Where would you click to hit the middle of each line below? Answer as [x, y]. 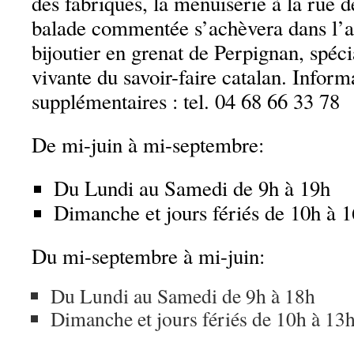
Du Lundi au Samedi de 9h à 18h [183, 296]
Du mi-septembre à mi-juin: [148, 256]
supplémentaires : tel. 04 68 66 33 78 [186, 101]
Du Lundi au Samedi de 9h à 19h [192, 188]
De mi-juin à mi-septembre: [148, 145]
